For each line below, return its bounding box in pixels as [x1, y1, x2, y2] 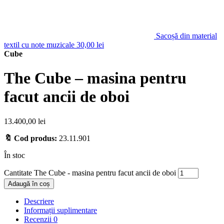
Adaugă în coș [8, 179, 50, 187]
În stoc [4, 150, 25, 159]
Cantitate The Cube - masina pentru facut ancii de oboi [4, 168, 176, 177]
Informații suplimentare [24, 205, 97, 214]
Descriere [24, 196, 54, 205]
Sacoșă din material [156, 31, 217, 40]
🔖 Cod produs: [4, 133, 57, 142]
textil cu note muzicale [4, 40, 74, 49]
